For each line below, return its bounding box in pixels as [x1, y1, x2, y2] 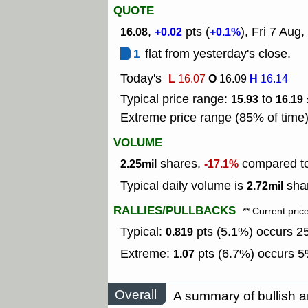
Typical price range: [120, 91, 231, 108]
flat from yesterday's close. [145, 45, 291, 63]
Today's [120, 70, 162, 87]
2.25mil [120, 156, 157, 173]
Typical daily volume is [120, 177, 247, 195]
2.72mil [247, 178, 283, 195]
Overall [115, 285, 157, 303]
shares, [157, 155, 204, 173]
